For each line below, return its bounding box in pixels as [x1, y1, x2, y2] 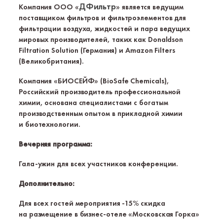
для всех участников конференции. [55, 159, 179, 169]
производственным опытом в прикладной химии [19, 109, 183, 118]
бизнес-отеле [79, 209, 127, 219]
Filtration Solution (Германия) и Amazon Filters [19, 45, 175, 55]
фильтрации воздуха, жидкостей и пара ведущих [19, 24, 190, 34]
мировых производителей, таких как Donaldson [19, 35, 184, 44]
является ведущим [120, 2, 184, 12]
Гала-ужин [19, 159, 55, 169]
